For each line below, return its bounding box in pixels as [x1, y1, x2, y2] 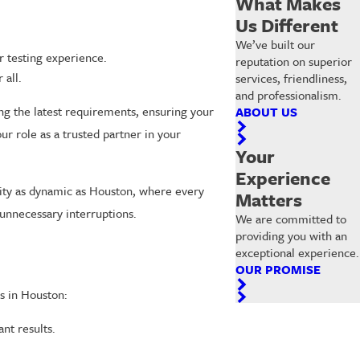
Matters [235, 186, 303, 214]
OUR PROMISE [235, 260, 321, 279]
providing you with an [235, 227, 348, 245]
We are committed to [235, 210, 347, 228]
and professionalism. [235, 85, 342, 104]
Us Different [235, 11, 339, 39]
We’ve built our [235, 35, 316, 53]
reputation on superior [235, 51, 353, 70]
